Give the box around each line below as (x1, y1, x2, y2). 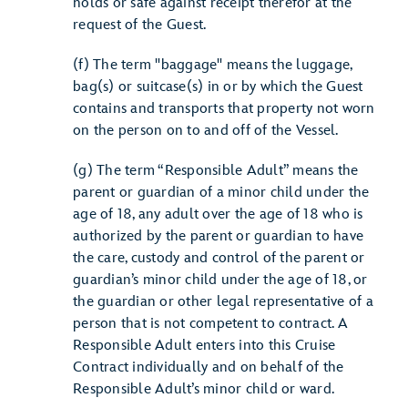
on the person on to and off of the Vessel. (73, 122, 339, 139)
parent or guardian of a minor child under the (73, 184, 370, 201)
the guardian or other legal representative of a (73, 293, 373, 311)
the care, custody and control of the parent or (73, 250, 365, 267)
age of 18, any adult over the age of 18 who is (73, 206, 363, 223)
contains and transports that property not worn (73, 100, 375, 117)
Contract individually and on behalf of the (73, 359, 344, 376)
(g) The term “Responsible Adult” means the (73, 162, 359, 179)
